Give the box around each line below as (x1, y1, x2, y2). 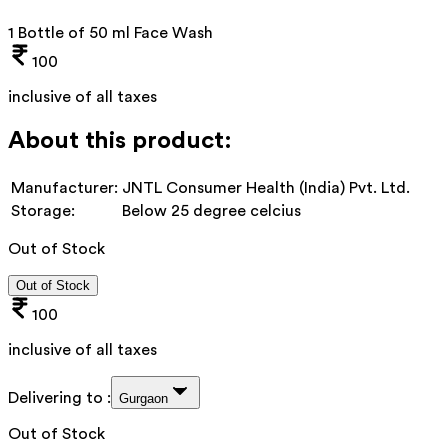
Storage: (11, 202, 75, 219)
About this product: (8, 128, 232, 153)
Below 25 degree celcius (122, 202, 301, 219)
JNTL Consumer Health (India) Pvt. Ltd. (122, 179, 410, 196)
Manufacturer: (11, 179, 118, 196)
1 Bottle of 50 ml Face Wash (8, 24, 213, 41)
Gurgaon (119, 390, 168, 406)
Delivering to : (8, 389, 111, 406)
